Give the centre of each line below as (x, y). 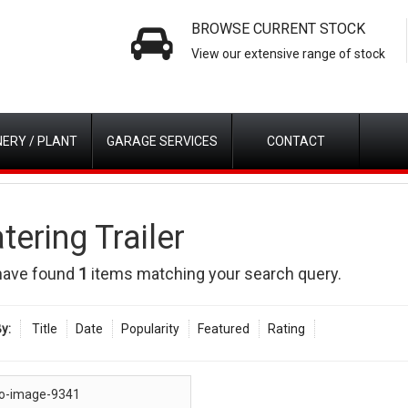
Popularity (150, 329)
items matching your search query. (214, 274)
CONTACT (296, 141)
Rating (286, 329)
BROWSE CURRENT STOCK (278, 29)
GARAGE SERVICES (162, 141)
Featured (223, 329)
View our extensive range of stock (288, 54)
